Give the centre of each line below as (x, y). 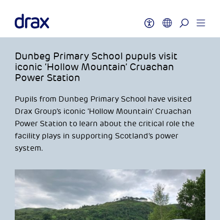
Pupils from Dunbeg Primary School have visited (103, 99)
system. (29, 148)
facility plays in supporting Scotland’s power (96, 136)
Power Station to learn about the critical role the (105, 124)
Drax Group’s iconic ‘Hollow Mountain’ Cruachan (103, 111)
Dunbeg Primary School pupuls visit (96, 56)
